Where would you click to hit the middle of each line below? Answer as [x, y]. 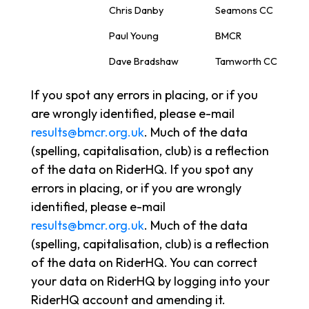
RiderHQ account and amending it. [128, 299]
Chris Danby [136, 10]
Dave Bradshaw [144, 61]
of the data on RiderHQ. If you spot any [142, 169]
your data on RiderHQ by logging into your [150, 281]
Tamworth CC [246, 61]
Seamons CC [244, 10]
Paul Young [134, 36]
